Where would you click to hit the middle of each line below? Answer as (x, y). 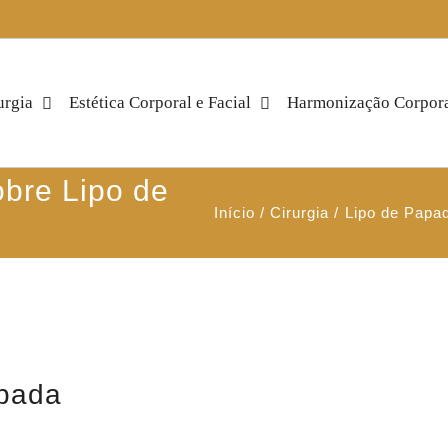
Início (234, 212)
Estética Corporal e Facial (160, 102)
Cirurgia (299, 212)
